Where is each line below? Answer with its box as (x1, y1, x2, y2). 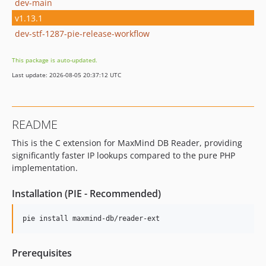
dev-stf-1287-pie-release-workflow (15, 27, 150, 39)
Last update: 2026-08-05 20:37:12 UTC (12, 71, 121, 79)
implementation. (12, 162, 78, 173)
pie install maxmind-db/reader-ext (23, 214, 160, 223)
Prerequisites (12, 246, 72, 259)
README (12, 116, 58, 132)
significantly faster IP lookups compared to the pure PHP (12, 150, 235, 161)
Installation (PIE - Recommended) (12, 187, 161, 200)
